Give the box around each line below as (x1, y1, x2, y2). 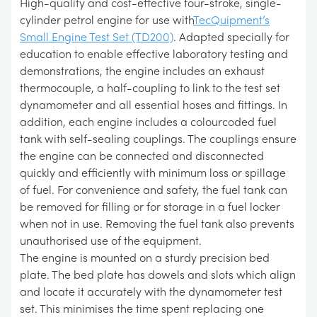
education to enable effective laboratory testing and (20, 45, 288, 62)
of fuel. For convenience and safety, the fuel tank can (20, 181, 287, 197)
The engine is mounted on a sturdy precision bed (20, 249, 270, 265)
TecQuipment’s (193, 11, 270, 28)
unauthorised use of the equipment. (20, 232, 202, 248)
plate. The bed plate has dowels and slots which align (20, 266, 296, 282)
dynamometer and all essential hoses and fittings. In (20, 96, 287, 113)
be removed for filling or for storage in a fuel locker (20, 198, 280, 214)
